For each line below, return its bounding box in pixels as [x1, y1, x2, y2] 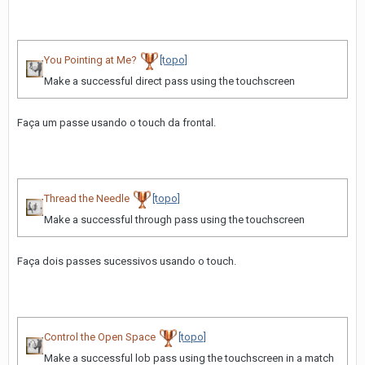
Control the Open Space [44, 331, 156, 344]
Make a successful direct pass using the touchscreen [44, 74, 295, 87]
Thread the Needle [44, 192, 130, 205]
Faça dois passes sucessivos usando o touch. [17, 254, 236, 267]
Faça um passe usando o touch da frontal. [17, 116, 216, 129]
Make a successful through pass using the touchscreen [44, 213, 305, 226]
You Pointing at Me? [44, 54, 137, 67]
